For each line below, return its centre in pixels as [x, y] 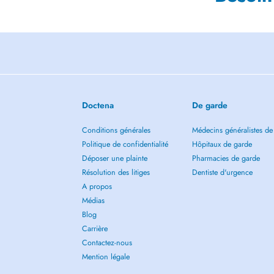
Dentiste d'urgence [222, 172]
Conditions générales [117, 130]
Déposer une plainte [115, 158]
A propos [97, 187]
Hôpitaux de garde [222, 144]
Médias [94, 201]
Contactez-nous [107, 243]
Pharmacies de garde [226, 158]
